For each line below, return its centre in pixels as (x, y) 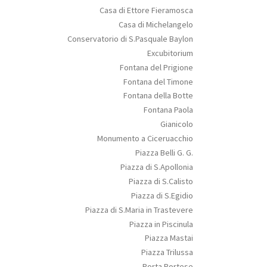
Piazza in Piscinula (161, 224)
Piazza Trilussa (167, 252)
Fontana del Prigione (156, 67)
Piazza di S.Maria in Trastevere (139, 209)
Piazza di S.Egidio (162, 195)
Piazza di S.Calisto (161, 181)
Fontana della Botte (158, 96)
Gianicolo (176, 124)
